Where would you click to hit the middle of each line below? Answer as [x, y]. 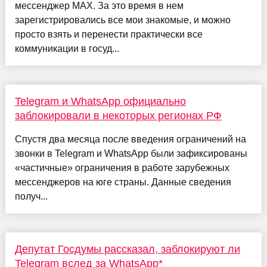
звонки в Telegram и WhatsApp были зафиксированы [131, 154]
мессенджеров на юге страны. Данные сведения [123, 182]
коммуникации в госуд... [67, 49]
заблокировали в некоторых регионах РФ [118, 116]
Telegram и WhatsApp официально [100, 102]
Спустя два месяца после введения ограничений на [130, 139]
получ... [31, 197]
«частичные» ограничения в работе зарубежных [122, 168]
